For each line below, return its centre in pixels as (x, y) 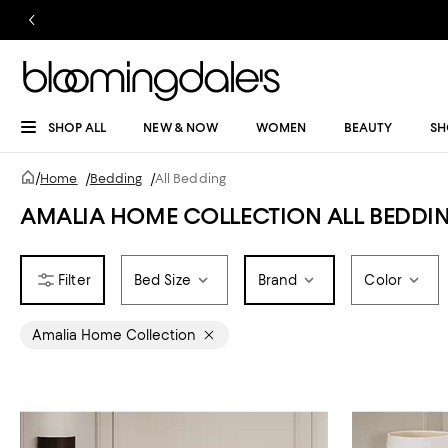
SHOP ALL (77, 127)
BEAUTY (368, 127)
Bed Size (162, 280)
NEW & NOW (181, 127)
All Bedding (190, 178)
